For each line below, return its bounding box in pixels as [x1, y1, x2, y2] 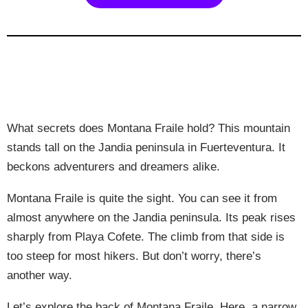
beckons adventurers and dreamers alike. [7, 159, 220, 173]
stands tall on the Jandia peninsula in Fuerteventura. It [7, 140, 285, 154]
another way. [7, 268, 72, 282]
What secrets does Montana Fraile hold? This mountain [7, 121, 290, 135]
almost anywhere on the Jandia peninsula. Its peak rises [7, 210, 296, 224]
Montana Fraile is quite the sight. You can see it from [7, 191, 277, 205]
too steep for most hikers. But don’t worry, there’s [7, 249, 261, 263]
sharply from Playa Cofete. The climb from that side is [7, 230, 285, 243]
